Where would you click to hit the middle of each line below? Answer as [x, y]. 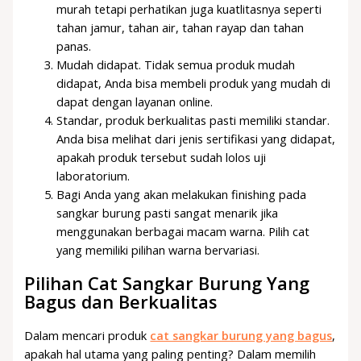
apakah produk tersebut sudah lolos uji [162, 158]
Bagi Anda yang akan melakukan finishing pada [182, 195]
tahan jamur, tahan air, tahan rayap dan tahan [180, 28]
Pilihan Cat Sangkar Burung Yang [167, 284]
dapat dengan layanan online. [135, 102]
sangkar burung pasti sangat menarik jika [168, 213]
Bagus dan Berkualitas [121, 302]
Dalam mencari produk [87, 335]
